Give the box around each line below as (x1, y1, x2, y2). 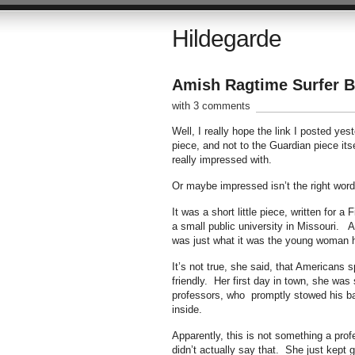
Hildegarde (171, 25, 281, 52)
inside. (171, 303, 202, 315)
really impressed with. (171, 154, 275, 166)
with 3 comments (171, 100, 250, 112)
